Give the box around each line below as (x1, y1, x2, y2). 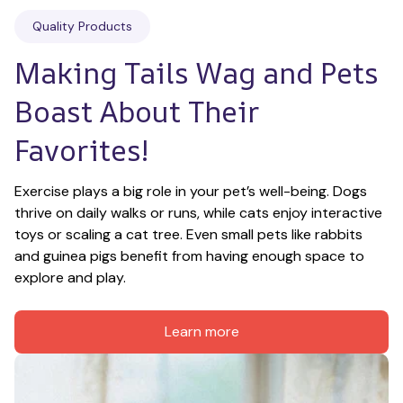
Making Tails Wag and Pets (14, 52, 379, 93)
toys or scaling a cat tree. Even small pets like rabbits (14, 224, 363, 244)
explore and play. (14, 267, 126, 287)
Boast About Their (14, 91, 260, 131)
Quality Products (32, 17, 132, 34)
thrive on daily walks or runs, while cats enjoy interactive (14, 202, 382, 222)
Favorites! (14, 130, 148, 170)
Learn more (164, 322, 239, 342)
